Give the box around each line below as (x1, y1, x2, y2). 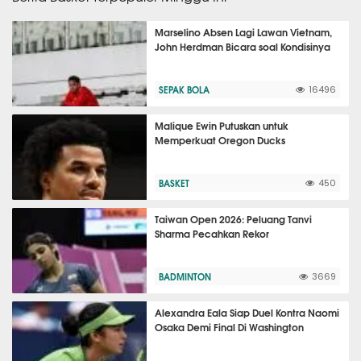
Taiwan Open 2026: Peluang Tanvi (155, 211, 313, 227)
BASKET (159, 176, 190, 191)
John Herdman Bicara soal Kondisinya (155, 39, 331, 55)
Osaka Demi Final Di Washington (155, 319, 305, 335)
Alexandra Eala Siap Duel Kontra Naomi (155, 305, 340, 321)
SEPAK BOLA (159, 82, 210, 98)
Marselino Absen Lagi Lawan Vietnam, (155, 24, 333, 40)
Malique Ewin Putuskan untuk (155, 118, 289, 134)
